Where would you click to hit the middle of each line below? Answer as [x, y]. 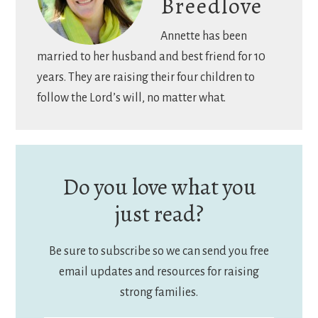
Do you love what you [159, 186]
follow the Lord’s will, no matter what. [132, 98]
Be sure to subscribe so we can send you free [159, 251]
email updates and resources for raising [159, 272]
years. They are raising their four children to [146, 78]
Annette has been [204, 37]
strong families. [159, 292]
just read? [159, 213]
